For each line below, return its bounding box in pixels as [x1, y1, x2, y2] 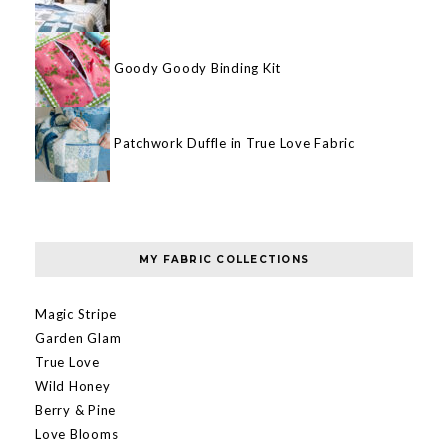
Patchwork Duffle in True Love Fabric [113, 135, 355, 152]
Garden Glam [35, 330, 122, 347]
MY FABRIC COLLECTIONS [138, 253, 310, 267]
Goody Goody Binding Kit [113, 60, 281, 77]
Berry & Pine [35, 402, 116, 419]
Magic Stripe [35, 306, 117, 323]
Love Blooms [35, 426, 119, 443]
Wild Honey [35, 378, 111, 395]
